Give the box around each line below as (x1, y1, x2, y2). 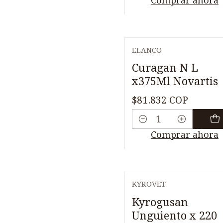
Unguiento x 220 (132, 209, 217, 222)
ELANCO (132, 45, 162, 55)
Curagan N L (132, 61, 198, 75)
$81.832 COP (132, 95, 188, 106)
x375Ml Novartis (132, 75, 218, 88)
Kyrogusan (132, 196, 188, 209)
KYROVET (132, 180, 166, 189)
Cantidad (132, 121, 171, 131)
